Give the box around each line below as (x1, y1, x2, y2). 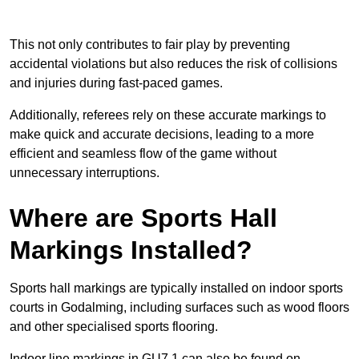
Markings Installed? (10, 235, 252, 264)
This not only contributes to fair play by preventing (10, 37, 290, 51)
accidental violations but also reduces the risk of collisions (10, 56, 337, 71)
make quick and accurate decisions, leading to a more (10, 127, 314, 141)
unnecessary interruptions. (10, 165, 159, 179)
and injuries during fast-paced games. (10, 75, 223, 90)
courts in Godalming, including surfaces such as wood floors (10, 300, 349, 314)
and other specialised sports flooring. (10, 319, 218, 333)
